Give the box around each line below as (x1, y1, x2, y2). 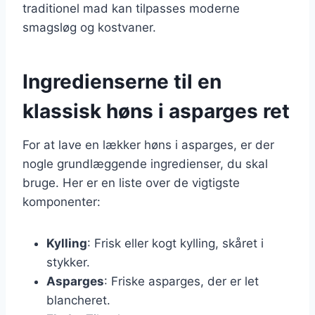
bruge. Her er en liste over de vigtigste (22, 175, 240, 190)
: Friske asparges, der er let (104, 274, 259, 288)
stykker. (46, 255, 90, 269)
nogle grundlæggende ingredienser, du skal (22, 156, 268, 171)
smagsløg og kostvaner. (22, 20, 156, 34)
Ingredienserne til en (22, 69, 221, 94)
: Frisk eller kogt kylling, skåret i (87, 236, 264, 250)
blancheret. (46, 292, 110, 307)
